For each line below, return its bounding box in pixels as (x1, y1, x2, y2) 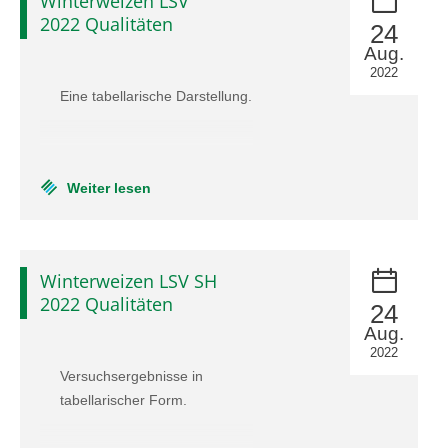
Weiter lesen (67, 180, 151, 196)
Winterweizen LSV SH (40, 269, 217, 293)
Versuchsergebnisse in (60, 368, 203, 384)
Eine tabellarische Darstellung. (60, 88, 252, 104)
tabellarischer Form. (60, 392, 187, 408)
